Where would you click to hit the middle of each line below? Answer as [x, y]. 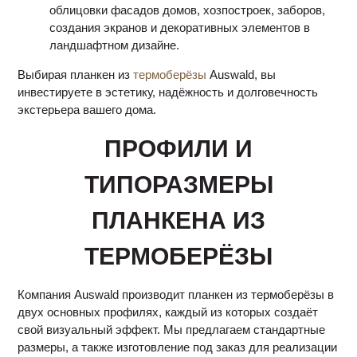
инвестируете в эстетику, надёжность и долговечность [168, 92]
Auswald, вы [241, 75]
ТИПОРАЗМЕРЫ [178, 184]
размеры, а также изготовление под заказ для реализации [178, 347]
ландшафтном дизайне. [115, 45]
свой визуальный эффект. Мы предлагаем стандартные [172, 330]
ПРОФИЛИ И [178, 149]
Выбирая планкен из [76, 75]
